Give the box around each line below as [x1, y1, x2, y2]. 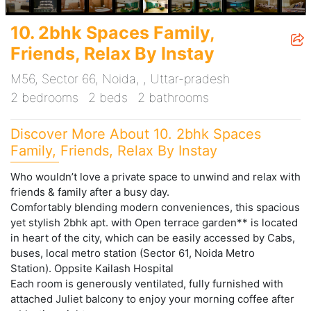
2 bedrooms [10, 90, 78, 106]
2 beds [88, 90, 128, 106]
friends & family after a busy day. [10, 185, 169, 199]
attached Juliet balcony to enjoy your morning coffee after [10, 292, 294, 306]
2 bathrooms [137, 90, 209, 106]
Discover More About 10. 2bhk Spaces [10, 126, 261, 143]
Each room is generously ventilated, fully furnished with [10, 277, 283, 291]
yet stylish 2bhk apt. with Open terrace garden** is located [10, 216, 298, 230]
